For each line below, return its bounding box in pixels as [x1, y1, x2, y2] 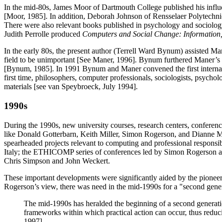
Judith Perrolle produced [4, 30, 82, 39]
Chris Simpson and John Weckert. [4, 156, 110, 165]
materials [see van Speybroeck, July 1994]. [4, 82, 138, 91]
